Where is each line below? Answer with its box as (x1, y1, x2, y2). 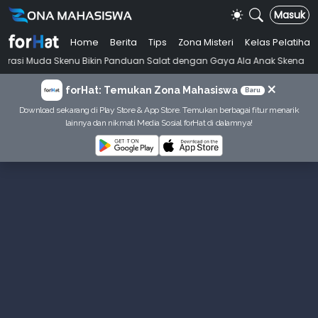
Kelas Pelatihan (244, 36, 316, 48)
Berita (109, 36, 137, 48)
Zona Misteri (177, 36, 234, 48)
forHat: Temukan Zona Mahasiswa (65, 84, 238, 96)
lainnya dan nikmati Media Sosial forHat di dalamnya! (65, 118, 253, 128)
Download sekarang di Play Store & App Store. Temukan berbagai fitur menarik (18, 105, 300, 115)
